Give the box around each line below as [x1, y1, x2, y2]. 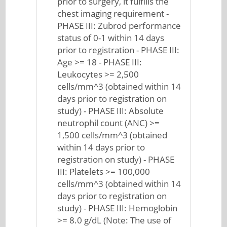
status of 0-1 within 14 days [57, 32, 165, 44]
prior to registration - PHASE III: [57, 44, 180, 56]
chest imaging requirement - [57, 8, 169, 19]
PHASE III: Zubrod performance [57, 20, 181, 31]
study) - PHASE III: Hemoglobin [57, 202, 178, 214]
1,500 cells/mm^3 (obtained [57, 129, 168, 141]
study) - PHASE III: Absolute [57, 105, 164, 117]
